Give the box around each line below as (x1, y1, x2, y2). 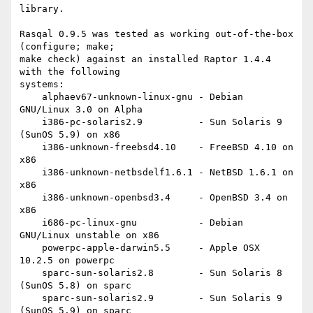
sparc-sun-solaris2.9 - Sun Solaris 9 (20, 293, 42, 304)
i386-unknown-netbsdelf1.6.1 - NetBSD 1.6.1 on (20, 167, 42, 178)
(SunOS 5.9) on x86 (20, 129, 120, 140)
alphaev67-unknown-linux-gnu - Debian (20, 92, 42, 103)
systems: (20, 79, 64, 90)
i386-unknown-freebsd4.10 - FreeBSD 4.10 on (20, 142, 42, 153)
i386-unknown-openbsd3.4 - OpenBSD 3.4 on (20, 192, 42, 203)
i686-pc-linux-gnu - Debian (20, 217, 42, 228)
